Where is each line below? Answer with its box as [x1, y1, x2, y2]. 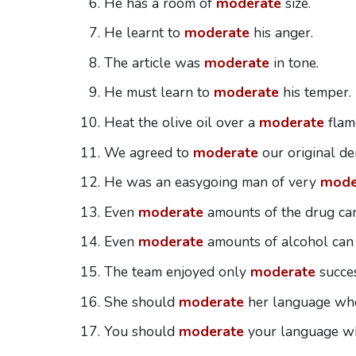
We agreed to [103, 142, 193, 162]
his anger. [249, 23, 313, 43]
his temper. [278, 83, 351, 103]
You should [103, 322, 179, 342]
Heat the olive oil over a [103, 113, 259, 133]
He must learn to [103, 83, 214, 103]
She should [103, 292, 179, 311]
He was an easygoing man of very [103, 172, 320, 192]
